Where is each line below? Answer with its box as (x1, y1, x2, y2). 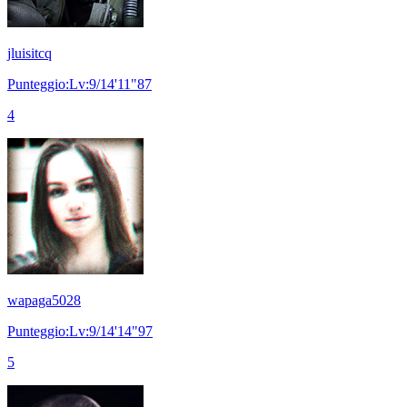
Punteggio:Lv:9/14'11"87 (7, 75, 152, 92)
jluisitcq (7, 45, 52, 61)
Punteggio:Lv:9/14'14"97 (7, 323, 153, 339)
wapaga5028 (7, 292, 81, 308)
